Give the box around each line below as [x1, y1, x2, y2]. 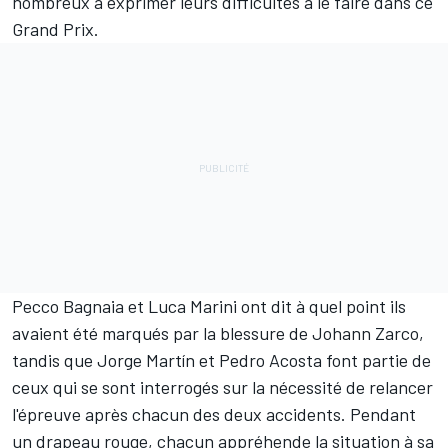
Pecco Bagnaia [12, 295, 124, 318]
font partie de [322, 349, 431, 372]
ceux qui [12, 376, 81, 399]
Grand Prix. [12, 18, 99, 41]
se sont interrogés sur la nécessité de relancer [81, 376, 433, 399]
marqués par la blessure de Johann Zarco [102, 322, 419, 345]
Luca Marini [148, 295, 237, 318]
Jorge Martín [97, 349, 195, 372]
